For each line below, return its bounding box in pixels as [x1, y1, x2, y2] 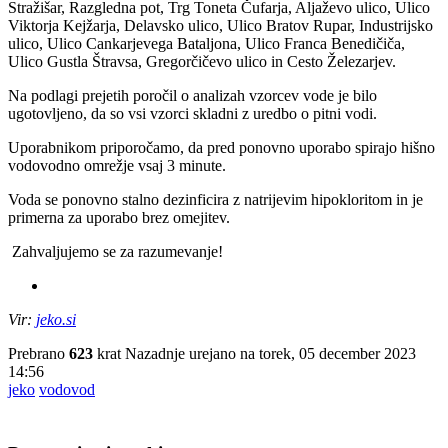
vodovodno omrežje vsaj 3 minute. [8, 157, 226, 175]
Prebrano [8, 345, 69, 363]
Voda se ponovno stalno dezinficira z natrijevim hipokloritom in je [8, 191, 423, 209]
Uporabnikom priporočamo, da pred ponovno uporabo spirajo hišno [8, 139, 435, 157]
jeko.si [36, 311, 76, 329]
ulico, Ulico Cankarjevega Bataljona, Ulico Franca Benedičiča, [8, 35, 405, 53]
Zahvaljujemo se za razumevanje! [8, 243, 223, 261]
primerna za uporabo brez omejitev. [8, 209, 230, 227]
